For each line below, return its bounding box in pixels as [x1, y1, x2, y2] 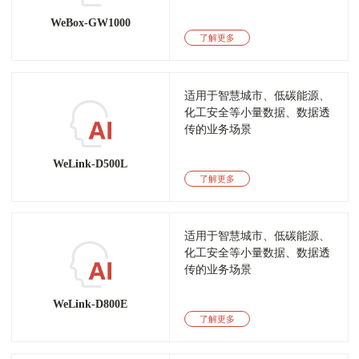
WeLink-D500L [53, 156, 128, 170]
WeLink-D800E [53, 297, 128, 311]
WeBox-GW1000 [50, 16, 131, 30]
